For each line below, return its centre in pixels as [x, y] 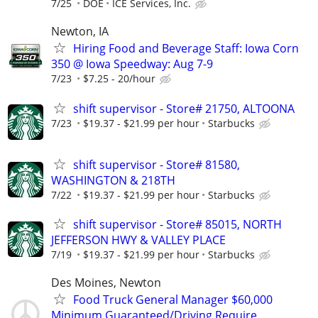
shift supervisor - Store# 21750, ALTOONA [184, 108]
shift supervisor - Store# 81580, [157, 164]
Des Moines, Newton [106, 283]
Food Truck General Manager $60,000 [173, 300]
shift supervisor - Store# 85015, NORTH [177, 224]
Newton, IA [80, 32]
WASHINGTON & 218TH [113, 180]
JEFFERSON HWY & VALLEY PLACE [138, 240]
